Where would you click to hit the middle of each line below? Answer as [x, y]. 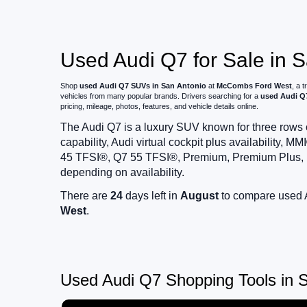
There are [85, 196]
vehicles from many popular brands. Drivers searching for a [160, 96]
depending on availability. [122, 173]
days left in [151, 196]
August [199, 196]
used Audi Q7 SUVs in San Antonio [143, 86]
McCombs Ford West [254, 86]
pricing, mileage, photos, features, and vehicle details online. [159, 107]
